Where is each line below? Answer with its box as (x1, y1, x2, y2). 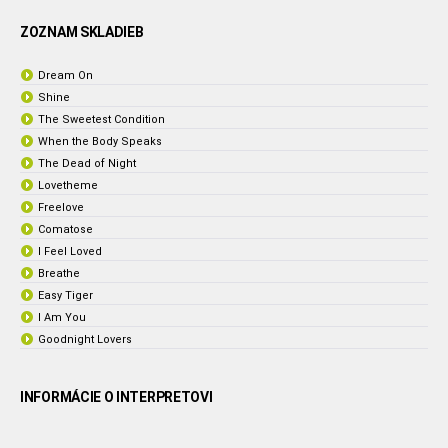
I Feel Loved (38, 245, 102, 258)
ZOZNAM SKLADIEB (20, 24, 144, 40)
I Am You (38, 311, 86, 324)
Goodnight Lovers (38, 333, 132, 346)
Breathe (38, 267, 80, 280)
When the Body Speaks (38, 135, 162, 148)
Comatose (38, 223, 93, 236)
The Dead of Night (38, 157, 136, 170)
